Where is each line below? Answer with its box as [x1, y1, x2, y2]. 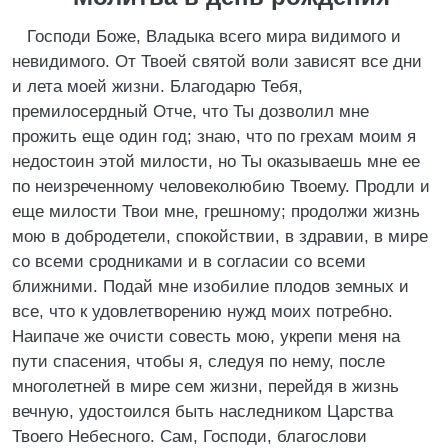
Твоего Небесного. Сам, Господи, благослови [12, 427, 367, 446]
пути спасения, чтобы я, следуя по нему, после [12, 352, 385, 371]
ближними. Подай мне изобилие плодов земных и [12, 277, 409, 296]
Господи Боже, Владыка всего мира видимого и [27, 27, 401, 46]
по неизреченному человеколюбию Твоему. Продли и [12, 177, 430, 196]
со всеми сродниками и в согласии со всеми [12, 252, 366, 271]
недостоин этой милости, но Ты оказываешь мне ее [12, 152, 420, 171]
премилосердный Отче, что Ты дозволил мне [12, 102, 369, 121]
